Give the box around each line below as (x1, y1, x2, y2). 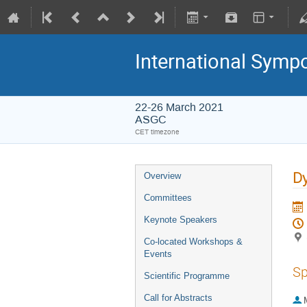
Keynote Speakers (144, 214, 217, 225)
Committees (144, 193, 192, 203)
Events (144, 249, 172, 259)
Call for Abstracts (144, 293, 212, 303)
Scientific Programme (144, 271, 230, 281)
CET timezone (135, 127, 180, 136)
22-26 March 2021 (135, 100, 223, 114)
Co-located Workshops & (144, 236, 243, 247)
